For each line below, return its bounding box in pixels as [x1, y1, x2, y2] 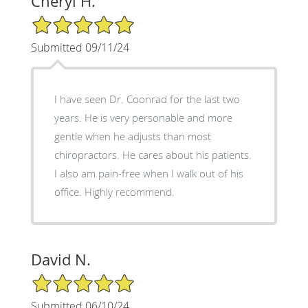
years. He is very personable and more [54, 110, 232, 124]
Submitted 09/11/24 [30, 39, 129, 55]
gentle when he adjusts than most [54, 129, 211, 143]
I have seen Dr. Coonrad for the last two [54, 91, 240, 106]
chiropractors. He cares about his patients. [54, 147, 252, 162]
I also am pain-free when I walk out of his [54, 166, 243, 180]
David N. [30, 249, 91, 269]
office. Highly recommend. [54, 184, 175, 199]
